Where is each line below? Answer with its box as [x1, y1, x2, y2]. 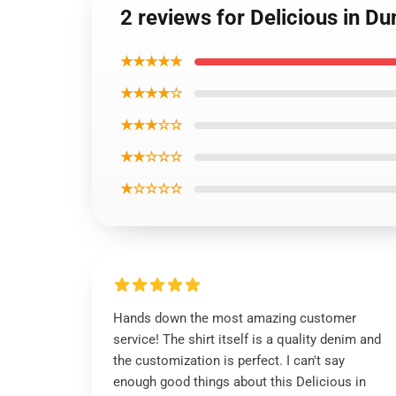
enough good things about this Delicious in [113, 374, 366, 390]
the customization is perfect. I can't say [113, 353, 345, 369]
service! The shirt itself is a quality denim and [113, 331, 381, 347]
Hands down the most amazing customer [113, 310, 356, 326]
